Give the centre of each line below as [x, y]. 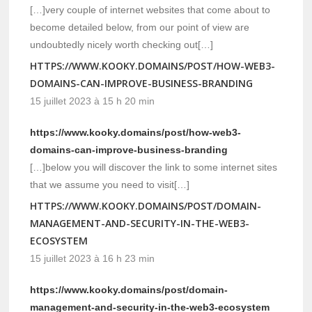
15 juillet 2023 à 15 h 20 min [93, 101]
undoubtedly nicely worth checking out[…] [122, 45]
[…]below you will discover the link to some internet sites [154, 167]
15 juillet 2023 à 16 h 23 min [93, 259]
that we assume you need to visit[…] [110, 185]
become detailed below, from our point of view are [140, 28]
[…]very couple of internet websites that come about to [150, 10]
